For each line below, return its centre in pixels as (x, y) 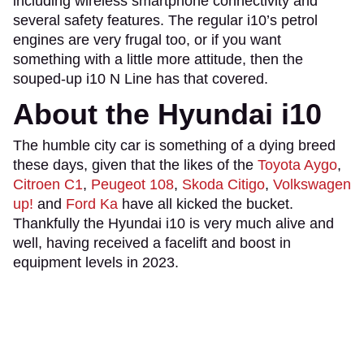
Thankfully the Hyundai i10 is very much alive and (173, 223)
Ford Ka (92, 204)
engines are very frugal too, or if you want (147, 40)
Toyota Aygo (297, 165)
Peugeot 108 (132, 184)
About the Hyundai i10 (167, 114)
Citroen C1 (48, 184)
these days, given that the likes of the (135, 165)
